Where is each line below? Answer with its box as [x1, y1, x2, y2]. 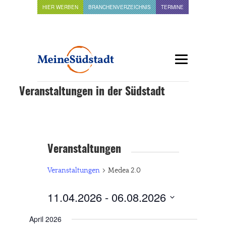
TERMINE [161, 4, 184, 11]
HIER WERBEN [42, 4, 78, 11]
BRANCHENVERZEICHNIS [88, 4, 151, 11]
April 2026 [29, 214, 62, 224]
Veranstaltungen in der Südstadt [19, 86, 165, 97]
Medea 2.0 [107, 166, 141, 175]
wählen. [46, 214, 72, 222]
